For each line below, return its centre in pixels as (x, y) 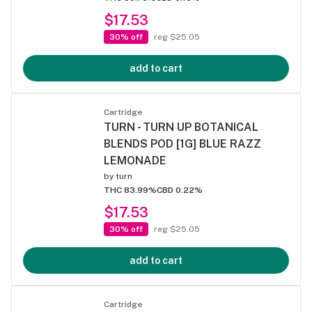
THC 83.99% (130, 190)
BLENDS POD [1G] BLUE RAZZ (182, 144)
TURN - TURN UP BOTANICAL (181, 127)
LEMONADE (135, 161)
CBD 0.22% (180, 190)
